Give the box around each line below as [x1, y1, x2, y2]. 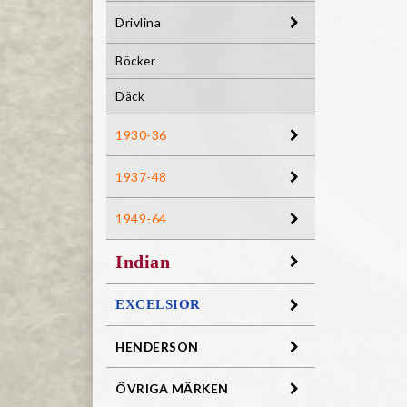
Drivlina [115, 14, 161, 30]
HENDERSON [115, 339, 199, 355]
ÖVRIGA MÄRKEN [115, 381, 229, 397]
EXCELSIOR [115, 297, 201, 313]
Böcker [115, 54, 155, 69]
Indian [115, 252, 170, 273]
